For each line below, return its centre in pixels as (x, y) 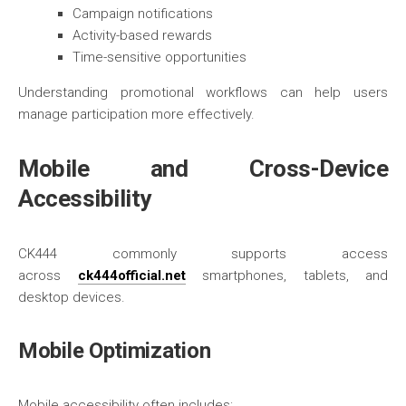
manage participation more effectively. (136, 114)
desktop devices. (72, 297)
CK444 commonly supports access (203, 254)
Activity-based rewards (142, 35)
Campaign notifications (143, 14)
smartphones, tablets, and (286, 275)
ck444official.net (131, 275)
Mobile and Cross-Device (203, 169)
